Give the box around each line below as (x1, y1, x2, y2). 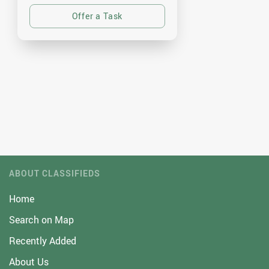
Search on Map (9, 213, 74, 226)
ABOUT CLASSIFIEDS (9, 168, 100, 179)
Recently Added (9, 234, 76, 247)
